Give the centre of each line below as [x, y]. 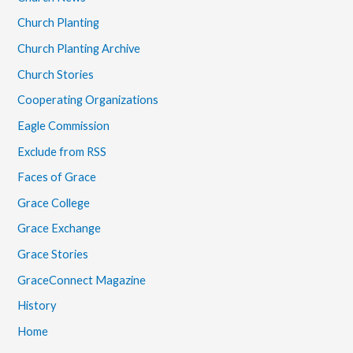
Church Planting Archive [79, 48]
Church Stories [56, 74]
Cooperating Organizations [88, 100]
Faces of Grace [57, 177]
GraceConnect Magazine [82, 280]
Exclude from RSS [62, 151]
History [37, 306]
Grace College [54, 203]
